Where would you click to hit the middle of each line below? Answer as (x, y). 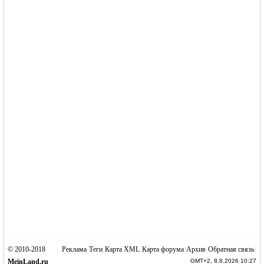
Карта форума (163, 250)
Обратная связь (231, 250)
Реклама (74, 250)
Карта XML (122, 250)
